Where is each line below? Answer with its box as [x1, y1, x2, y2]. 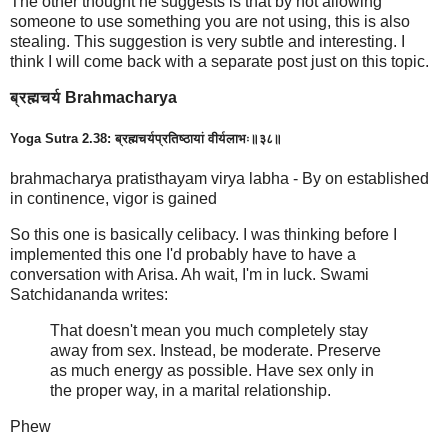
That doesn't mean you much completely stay [50, 321, 368, 339]
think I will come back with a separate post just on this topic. [10, 53, 429, 71]
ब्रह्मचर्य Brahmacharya [10, 89, 177, 107]
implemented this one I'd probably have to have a [10, 245, 356, 263]
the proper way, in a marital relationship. [50, 381, 331, 399]
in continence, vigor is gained [10, 190, 217, 208]
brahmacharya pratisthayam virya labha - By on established [10, 170, 429, 188]
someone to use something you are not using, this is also [10, 13, 410, 31]
